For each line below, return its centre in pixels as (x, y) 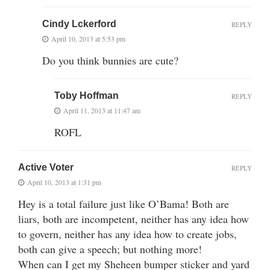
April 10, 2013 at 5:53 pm (88, 38)
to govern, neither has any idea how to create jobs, (127, 234)
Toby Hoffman (86, 95)
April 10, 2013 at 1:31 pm (64, 182)
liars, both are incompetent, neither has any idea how (133, 218)
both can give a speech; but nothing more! (110, 249)
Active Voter (46, 167)
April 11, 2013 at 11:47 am (102, 110)
